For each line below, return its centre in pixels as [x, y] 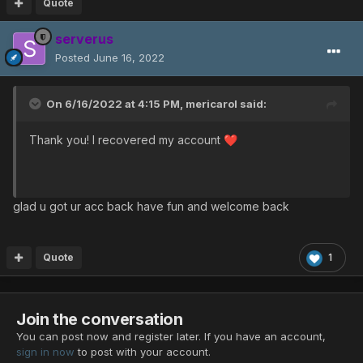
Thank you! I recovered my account [126, 140]
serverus [84, 39]
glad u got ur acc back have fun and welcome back [151, 207]
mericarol [211, 104]
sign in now [45, 352]
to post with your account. [143, 352]
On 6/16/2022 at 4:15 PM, [116, 104]
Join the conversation [100, 320]
